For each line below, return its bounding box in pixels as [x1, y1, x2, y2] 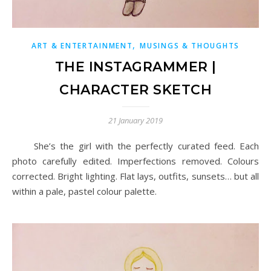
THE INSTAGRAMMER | [54, 59, 217, 75]
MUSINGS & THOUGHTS [140, 41, 240, 51]
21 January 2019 [108, 115, 163, 126]
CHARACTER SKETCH [59, 82, 212, 98]
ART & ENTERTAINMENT [31, 41, 133, 51]
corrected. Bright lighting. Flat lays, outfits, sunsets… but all [12, 170, 259, 182]
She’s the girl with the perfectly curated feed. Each [12, 140, 39, 152]
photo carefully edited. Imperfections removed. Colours [12, 155, 259, 167]
